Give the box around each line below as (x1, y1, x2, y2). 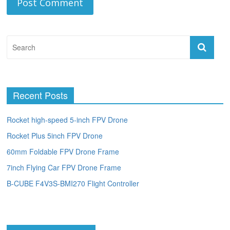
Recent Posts (13, 88, 68, 102)
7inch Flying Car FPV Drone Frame (7, 162, 122, 173)
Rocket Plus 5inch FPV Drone (7, 130, 103, 141)
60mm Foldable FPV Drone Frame (7, 146, 120, 157)
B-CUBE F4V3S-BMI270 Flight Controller (7, 178, 140, 189)
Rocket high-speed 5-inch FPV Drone (7, 114, 128, 125)
